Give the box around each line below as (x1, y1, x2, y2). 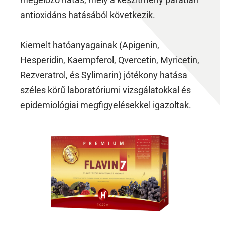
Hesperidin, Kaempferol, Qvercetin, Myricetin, (20, 54, 199, 65)
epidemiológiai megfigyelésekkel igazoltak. (20, 99, 191, 110)
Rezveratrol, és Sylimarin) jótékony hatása (20, 69, 187, 80)
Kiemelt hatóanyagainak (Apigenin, (20, 39, 159, 50)
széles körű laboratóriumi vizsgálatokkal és (20, 84, 191, 95)
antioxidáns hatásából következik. (20, 9, 157, 20)
